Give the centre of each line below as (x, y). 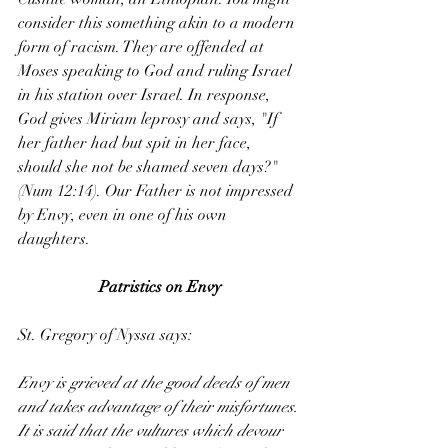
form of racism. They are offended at (143, 47)
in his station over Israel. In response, (146, 95)
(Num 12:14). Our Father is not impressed (157, 191)
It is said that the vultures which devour (152, 431)
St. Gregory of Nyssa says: (105, 335)
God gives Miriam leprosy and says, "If (150, 119)
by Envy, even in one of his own (124, 215)
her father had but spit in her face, (136, 143)
